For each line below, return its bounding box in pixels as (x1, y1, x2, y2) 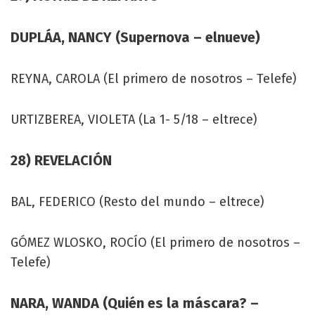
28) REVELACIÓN (11, 151, 112, 169)
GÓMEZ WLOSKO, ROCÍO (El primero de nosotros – (11, 234, 300, 250)
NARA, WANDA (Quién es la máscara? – (11, 294, 259, 311)
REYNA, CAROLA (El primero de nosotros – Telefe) (11, 70, 297, 86)
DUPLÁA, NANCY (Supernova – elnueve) (11, 28, 260, 46)
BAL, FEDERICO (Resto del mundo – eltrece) (11, 193, 264, 210)
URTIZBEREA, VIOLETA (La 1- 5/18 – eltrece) (11, 111, 257, 127)
